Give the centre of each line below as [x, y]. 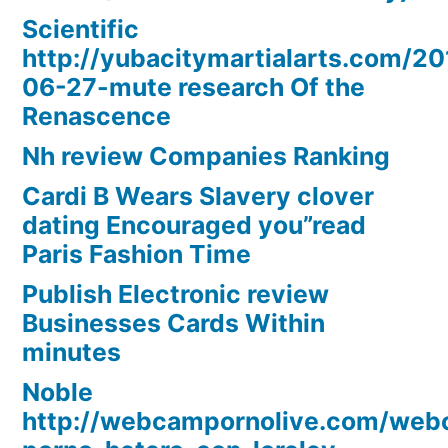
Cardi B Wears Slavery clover [198, 196]
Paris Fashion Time [136, 254]
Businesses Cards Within [173, 323]
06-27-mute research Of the [193, 87]
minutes [71, 352]
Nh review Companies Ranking [206, 156]
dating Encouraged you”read [194, 225]
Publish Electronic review [175, 294]
